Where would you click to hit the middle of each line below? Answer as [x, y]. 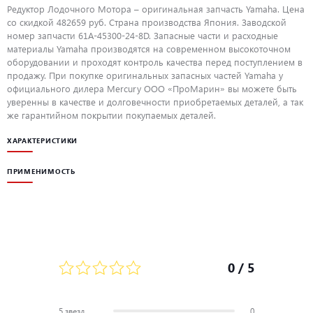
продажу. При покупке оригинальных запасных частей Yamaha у [145, 75]
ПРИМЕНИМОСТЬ [41, 172]
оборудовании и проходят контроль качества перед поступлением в [155, 62]
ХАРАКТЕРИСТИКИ [43, 141]
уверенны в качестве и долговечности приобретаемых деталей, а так [155, 102]
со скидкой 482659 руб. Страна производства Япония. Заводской [147, 22]
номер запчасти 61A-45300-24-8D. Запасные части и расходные [143, 36]
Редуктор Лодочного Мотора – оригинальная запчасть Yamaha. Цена [156, 9]
